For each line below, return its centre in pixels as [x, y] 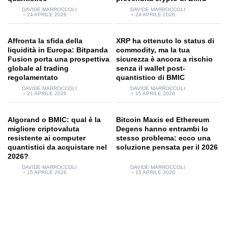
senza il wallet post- [151, 68]
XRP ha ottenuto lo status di [165, 41]
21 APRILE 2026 [47, 93]
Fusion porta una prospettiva [59, 59]
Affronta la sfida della [45, 41]
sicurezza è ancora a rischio [164, 59]
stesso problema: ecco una [163, 138]
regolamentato [33, 77]
